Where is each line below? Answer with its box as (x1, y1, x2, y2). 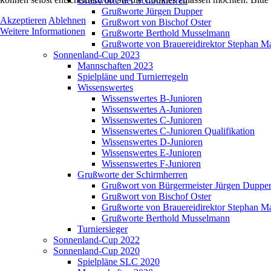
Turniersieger (77, 224, 128, 234)
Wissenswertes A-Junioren (102, 104, 202, 114)
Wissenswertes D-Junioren (102, 137, 203, 147)
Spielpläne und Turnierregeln (77, 71, 188, 82)
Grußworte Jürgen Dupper (102, 6, 203, 16)
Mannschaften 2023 (77, 60, 153, 71)
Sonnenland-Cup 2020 (53, 246, 140, 256)
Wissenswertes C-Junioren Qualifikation (102, 126, 255, 136)
